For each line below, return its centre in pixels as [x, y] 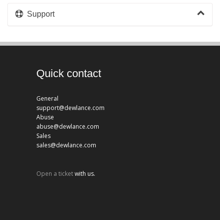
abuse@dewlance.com [68, 126]
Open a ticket [55, 173]
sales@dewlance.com [66, 145]
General [47, 98]
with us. [84, 173]
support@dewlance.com [70, 108]
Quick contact [69, 73]
